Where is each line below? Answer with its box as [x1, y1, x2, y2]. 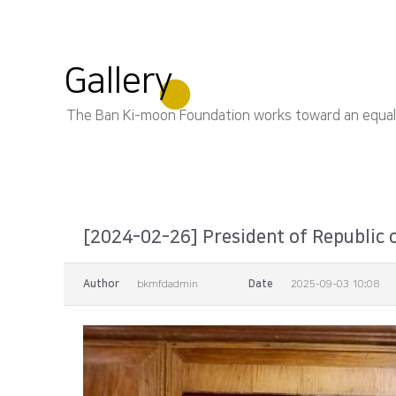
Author [83, 278, 119, 290]
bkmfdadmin [137, 278, 198, 290]
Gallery [64, 62, 172, 101]
